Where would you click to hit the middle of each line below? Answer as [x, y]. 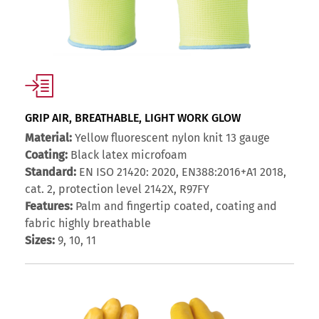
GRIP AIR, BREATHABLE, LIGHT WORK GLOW [133, 118]
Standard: [51, 172]
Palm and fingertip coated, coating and [175, 206]
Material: [48, 138]
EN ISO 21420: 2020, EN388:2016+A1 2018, [181, 172]
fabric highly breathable [88, 224]
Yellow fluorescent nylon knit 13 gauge [171, 138]
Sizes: [40, 241]
